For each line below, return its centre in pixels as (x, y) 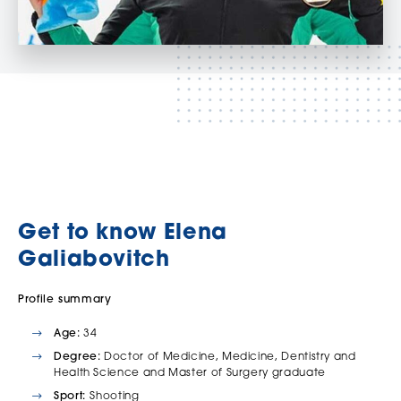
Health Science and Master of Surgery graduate (190, 373)
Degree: (77, 357)
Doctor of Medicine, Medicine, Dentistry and (228, 357)
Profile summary (65, 299)
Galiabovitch (94, 260)
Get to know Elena (123, 233)
